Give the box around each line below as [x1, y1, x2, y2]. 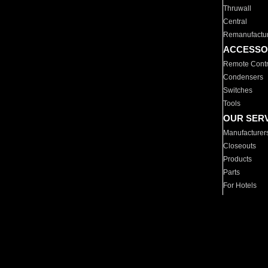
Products [223, 155, 252, 163]
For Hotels [223, 181, 257, 190]
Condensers [223, 73, 264, 81]
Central [223, 17, 248, 26]
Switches [223, 86, 253, 95]
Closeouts [223, 142, 257, 150]
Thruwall [223, 4, 252, 13]
